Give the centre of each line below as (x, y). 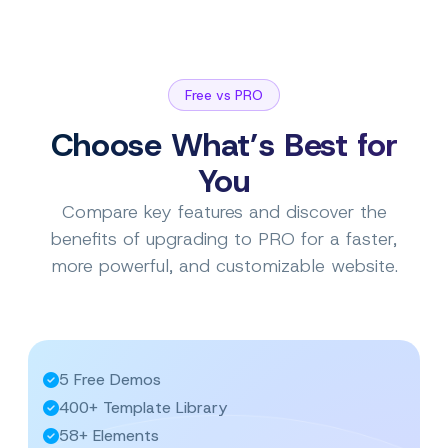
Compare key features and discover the (224, 211)
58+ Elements (109, 435)
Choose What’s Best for (224, 144)
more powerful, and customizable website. (224, 265)
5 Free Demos (110, 379)
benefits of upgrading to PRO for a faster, (224, 238)
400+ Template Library (143, 407)
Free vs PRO (224, 94)
